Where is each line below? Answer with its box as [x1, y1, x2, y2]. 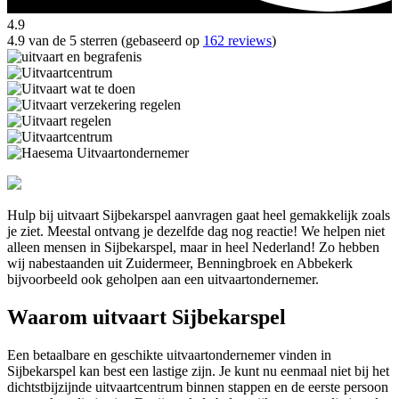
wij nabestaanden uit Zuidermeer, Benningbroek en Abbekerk [7, 256, 353, 272]
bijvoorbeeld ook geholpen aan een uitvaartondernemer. [7, 272, 319, 288]
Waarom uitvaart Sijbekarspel [7, 305, 286, 330]
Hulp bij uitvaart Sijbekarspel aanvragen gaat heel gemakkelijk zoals [7, 208, 390, 224]
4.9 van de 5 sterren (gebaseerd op [7, 33, 203, 49]
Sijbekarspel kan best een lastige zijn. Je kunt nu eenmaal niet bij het [7, 363, 389, 379]
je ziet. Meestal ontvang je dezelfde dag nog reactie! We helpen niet [7, 224, 385, 240]
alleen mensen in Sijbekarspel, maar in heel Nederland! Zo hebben [7, 240, 379, 256]
